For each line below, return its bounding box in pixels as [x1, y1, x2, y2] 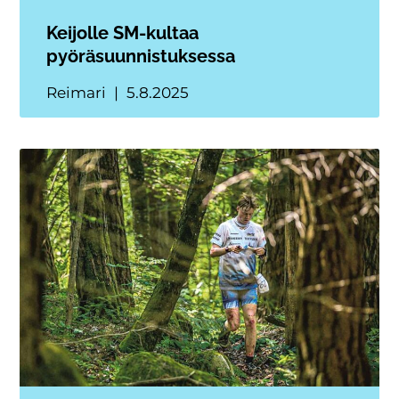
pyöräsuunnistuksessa [46, 45, 236, 68]
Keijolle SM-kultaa [46, 22, 199, 45]
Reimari [46, 84, 110, 102]
